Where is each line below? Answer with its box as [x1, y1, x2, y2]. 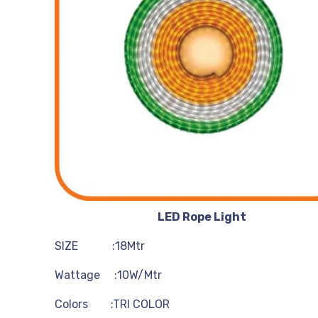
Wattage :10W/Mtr [55, 268, 162, 282]
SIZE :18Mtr [55, 239, 148, 253]
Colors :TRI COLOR [55, 297, 170, 311]
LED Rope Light [158, 210, 247, 224]
